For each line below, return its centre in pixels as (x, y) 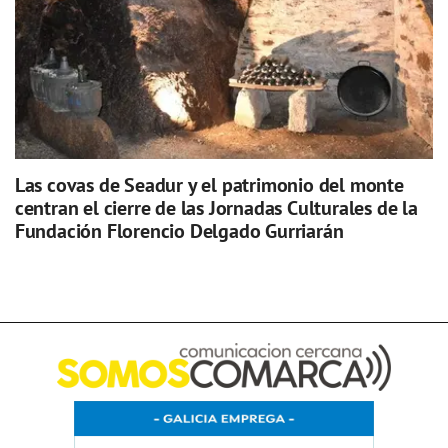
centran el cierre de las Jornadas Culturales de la (216, 207)
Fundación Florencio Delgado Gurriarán (179, 230)
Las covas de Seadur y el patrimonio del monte (209, 184)
